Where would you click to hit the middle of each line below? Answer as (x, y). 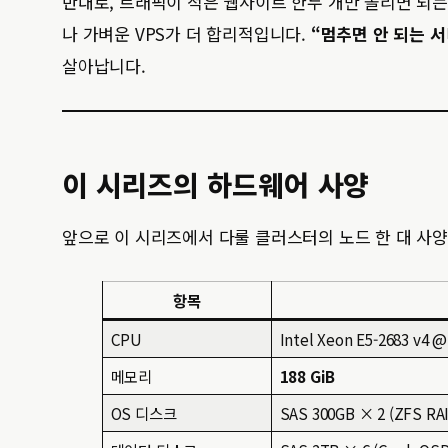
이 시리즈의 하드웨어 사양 (216, 184)
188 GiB (307, 376)
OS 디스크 (143, 413)
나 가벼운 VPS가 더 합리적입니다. (186, 33)
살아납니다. (104, 65)
